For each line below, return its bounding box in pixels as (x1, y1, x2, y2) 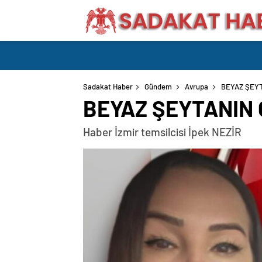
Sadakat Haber (83, 82, 133, 91)
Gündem (144, 82, 172, 91)
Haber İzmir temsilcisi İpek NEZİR (83, 125, 242, 139)
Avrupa (185, 82, 208, 91)
